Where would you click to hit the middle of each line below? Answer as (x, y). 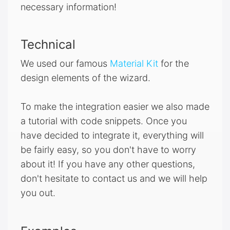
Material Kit (134, 64)
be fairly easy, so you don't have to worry (108, 150)
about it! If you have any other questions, (108, 164)
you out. (38, 193)
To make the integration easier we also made (115, 107)
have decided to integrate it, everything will (112, 136)
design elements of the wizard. (85, 78)
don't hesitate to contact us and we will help (114, 179)
